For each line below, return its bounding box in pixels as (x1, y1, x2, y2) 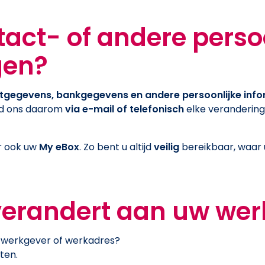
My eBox (39, 140, 79, 154)
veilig (154, 140, 179, 154)
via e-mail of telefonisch (65, 102, 184, 116)
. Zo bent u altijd (79, 140, 154, 154)
